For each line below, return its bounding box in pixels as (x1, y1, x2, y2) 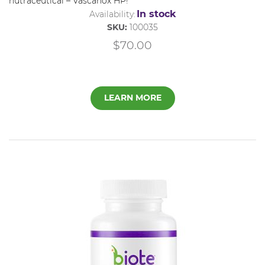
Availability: (89, 8, 135, 20)
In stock (136, 8, 176, 20)
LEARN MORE (104, 92, 161, 104)
